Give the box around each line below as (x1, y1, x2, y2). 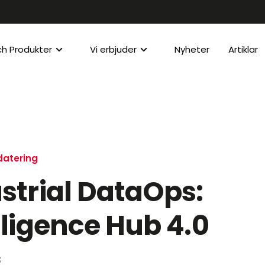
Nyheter (174, 43, 209, 56)
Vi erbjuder (90, 43, 137, 56)
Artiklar (228, 43, 258, 56)
